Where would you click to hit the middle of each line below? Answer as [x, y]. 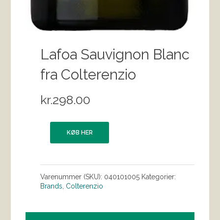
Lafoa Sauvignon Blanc [115, 55]
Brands [52, 186]
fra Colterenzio [88, 75]
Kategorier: [159, 177]
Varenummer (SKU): [72, 177]
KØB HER [80, 133]
